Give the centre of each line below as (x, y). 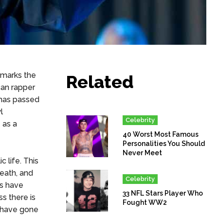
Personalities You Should (164, 143)
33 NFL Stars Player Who (163, 193)
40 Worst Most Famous (161, 134)
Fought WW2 (145, 202)
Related (100, 82)
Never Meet (143, 153)
